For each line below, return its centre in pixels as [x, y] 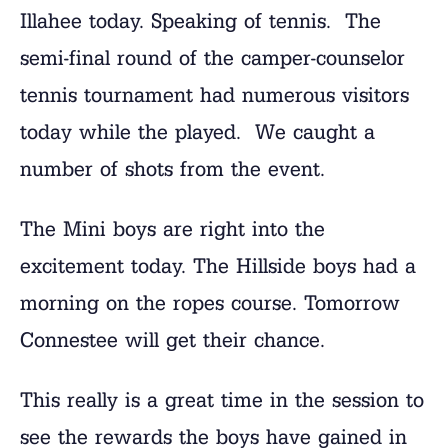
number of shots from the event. [172, 168]
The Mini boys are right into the [172, 228]
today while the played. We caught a [197, 131]
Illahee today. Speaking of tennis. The [200, 20]
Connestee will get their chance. [176, 339]
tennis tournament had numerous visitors [214, 94]
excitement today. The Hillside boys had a [218, 265]
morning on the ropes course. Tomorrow [210, 302]
